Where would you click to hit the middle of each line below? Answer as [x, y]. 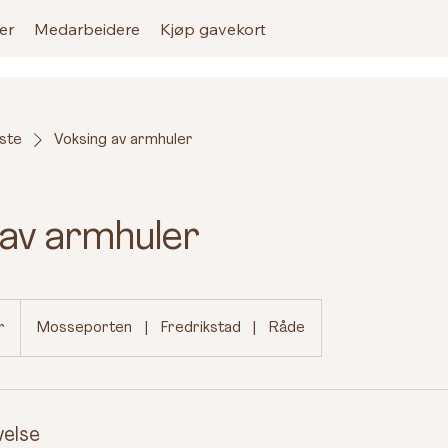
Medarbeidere [86, 28]
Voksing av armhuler [123, 140]
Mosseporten [84, 328]
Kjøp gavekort [212, 28]
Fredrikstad [200, 328]
